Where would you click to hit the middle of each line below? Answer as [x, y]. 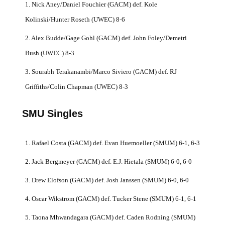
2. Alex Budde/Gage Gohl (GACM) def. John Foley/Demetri [106, 38]
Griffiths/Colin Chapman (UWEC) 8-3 [76, 86]
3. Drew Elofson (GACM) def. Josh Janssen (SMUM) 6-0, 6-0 [107, 180]
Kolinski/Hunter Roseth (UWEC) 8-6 [75, 19]
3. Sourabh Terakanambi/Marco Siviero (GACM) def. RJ [101, 71]
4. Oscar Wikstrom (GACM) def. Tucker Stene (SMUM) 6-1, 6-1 [110, 198]
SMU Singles [52, 113]
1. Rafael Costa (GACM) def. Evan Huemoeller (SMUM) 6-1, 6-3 [112, 143]
